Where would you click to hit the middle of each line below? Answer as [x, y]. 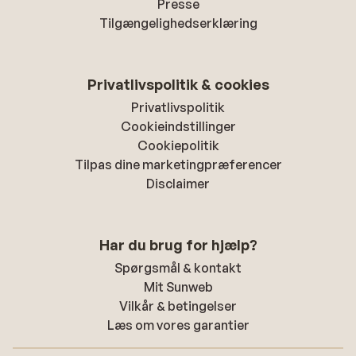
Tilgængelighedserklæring [178, 23]
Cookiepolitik [178, 145]
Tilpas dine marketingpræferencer [178, 164]
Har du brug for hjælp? [178, 245]
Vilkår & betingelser [178, 306]
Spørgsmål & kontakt [178, 268]
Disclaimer [178, 184]
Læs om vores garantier [178, 325]
